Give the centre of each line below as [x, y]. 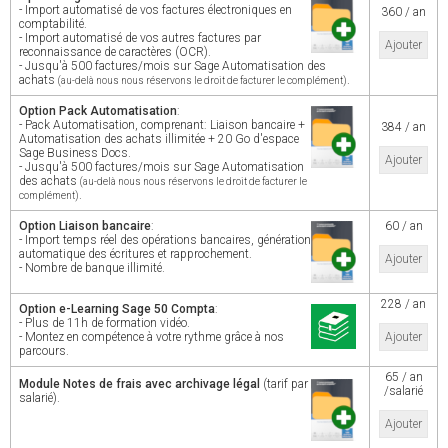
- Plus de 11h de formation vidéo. [104, 323]
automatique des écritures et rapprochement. [135, 254]
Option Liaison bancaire [85, 226]
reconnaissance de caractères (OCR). [115, 52]
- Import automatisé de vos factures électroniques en [155, 10]
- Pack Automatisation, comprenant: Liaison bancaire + [162, 125]
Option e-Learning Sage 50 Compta [117, 309]
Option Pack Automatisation [98, 111]
